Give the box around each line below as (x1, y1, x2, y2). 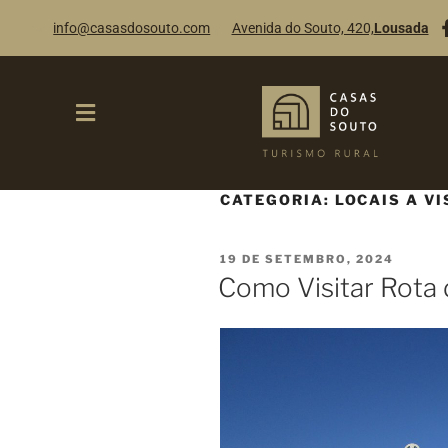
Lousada (373, 19, 429, 36)
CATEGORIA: (220, 190, 335, 208)
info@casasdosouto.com (53, 19, 211, 36)
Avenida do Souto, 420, (231, 19, 374, 36)
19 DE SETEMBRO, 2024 (220, 252, 394, 267)
